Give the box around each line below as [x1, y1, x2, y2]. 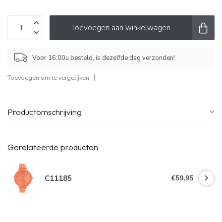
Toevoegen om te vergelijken [7, 73, 89, 82]
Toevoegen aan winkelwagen [71, 22, 170, 33]
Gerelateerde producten [7, 142, 98, 153]
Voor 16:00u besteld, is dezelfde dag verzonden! [32, 53, 175, 62]
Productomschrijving [7, 107, 82, 117]
